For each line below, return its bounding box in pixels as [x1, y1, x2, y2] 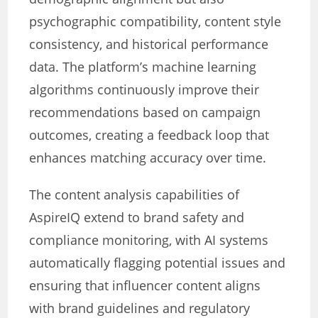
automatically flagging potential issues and [29, 254, 286, 272]
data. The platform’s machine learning [29, 58, 257, 76]
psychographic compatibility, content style [29, 13, 282, 31]
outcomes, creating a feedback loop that [29, 126, 270, 144]
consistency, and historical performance [29, 35, 269, 53]
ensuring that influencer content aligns [29, 277, 261, 295]
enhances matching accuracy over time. [29, 149, 267, 167]
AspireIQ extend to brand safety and [29, 209, 245, 226]
